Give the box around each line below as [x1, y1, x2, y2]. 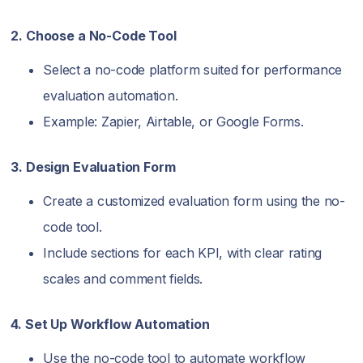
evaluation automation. [43, 88, 178, 105]
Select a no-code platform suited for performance [43, 62, 342, 79]
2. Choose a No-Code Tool [11, 28, 177, 45]
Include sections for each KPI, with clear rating [43, 245, 322, 262]
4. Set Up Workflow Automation [11, 316, 210, 333]
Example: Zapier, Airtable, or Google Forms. [43, 113, 304, 130]
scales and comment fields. [43, 271, 203, 288]
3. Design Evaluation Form [11, 159, 176, 176]
